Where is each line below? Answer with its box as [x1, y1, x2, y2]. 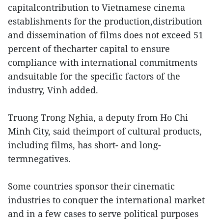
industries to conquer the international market [8, 194, 205, 206]
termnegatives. [8, 153, 71, 165]
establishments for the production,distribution [8, 15, 202, 27]
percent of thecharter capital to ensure [8, 43, 170, 55]
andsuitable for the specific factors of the [8, 70, 180, 82]
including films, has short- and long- [8, 139, 161, 151]
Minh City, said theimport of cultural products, [8, 125, 202, 137]
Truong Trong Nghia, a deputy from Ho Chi [8, 111, 188, 123]
